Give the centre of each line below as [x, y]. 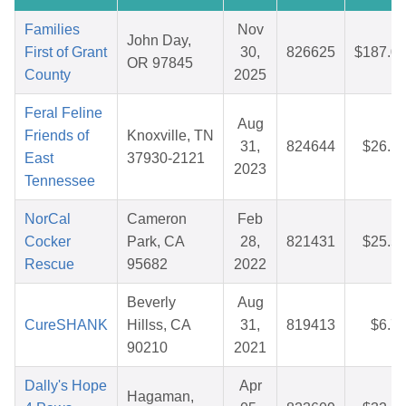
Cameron [157, 219]
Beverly [151, 303]
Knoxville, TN [170, 136]
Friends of [57, 136]
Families [52, 30]
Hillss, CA [159, 325]
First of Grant [66, 53]
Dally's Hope [66, 386]
